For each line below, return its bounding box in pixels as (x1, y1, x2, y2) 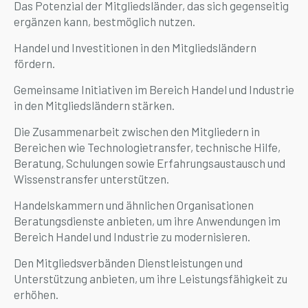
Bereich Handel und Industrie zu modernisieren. (14, 230, 250, 243)
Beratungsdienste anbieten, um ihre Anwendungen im (14, 214, 280, 228)
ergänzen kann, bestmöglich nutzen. (14, 14, 195, 28)
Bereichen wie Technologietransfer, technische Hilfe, (14, 140, 280, 154)
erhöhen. (14, 287, 58, 301)
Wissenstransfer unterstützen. (14, 172, 169, 186)
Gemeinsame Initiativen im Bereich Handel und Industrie (14, 82, 294, 96)
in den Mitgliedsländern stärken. (14, 98, 175, 112)
